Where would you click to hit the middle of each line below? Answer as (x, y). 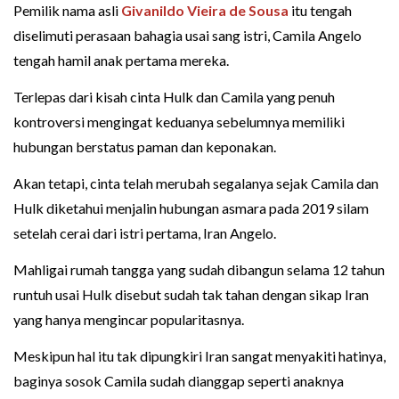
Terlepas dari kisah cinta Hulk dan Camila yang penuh (174, 96)
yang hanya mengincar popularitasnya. (129, 319)
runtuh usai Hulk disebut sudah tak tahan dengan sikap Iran (191, 294)
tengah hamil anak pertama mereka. (121, 60)
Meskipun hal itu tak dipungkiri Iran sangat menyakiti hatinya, (199, 355)
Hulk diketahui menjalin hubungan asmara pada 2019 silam (191, 208)
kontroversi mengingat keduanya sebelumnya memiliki (179, 121)
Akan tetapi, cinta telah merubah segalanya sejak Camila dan (196, 183)
